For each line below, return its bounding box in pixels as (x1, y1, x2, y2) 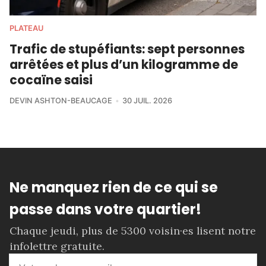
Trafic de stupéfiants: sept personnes (9, 40, 245, 58)
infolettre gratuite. (9, 239, 104, 253)
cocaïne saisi (9, 71, 93, 89)
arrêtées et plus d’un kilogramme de (9, 56, 238, 74)
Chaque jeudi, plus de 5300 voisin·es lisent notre (9, 223, 256, 237)
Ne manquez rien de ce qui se (9, 178, 218, 198)
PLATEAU (9, 24, 43, 33)
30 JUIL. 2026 (122, 96, 172, 106)
